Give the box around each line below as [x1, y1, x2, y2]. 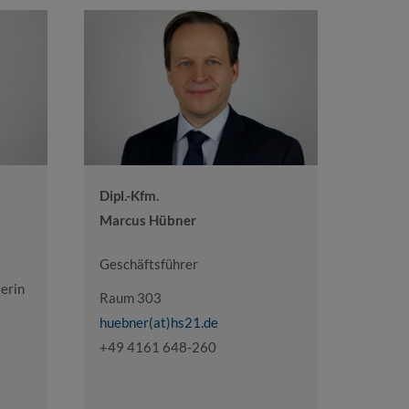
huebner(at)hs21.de [99, 314, 218, 331]
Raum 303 [99, 289, 162, 307]
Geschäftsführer [99, 255, 198, 272]
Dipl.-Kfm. [99, 186, 159, 204]
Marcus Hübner [99, 211, 196, 228]
